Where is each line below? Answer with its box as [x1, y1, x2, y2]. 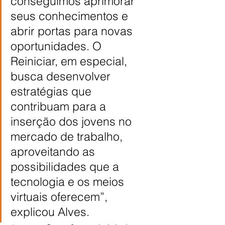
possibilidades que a [11, 159, 122, 174]
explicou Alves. [11, 204, 89, 219]
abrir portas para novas [11, 24, 136, 39]
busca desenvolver [11, 69, 114, 84]
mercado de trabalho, [11, 129, 126, 144]
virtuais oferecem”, [11, 189, 110, 204]
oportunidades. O [11, 39, 104, 54]
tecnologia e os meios [11, 174, 127, 189]
